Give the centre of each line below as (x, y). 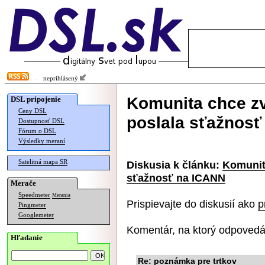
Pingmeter (32, 205)
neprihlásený (59, 78)
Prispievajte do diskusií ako (192, 204)
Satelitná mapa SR (43, 162)
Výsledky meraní (42, 141)
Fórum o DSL (37, 131)
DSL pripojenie (36, 99)
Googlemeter (36, 215)
